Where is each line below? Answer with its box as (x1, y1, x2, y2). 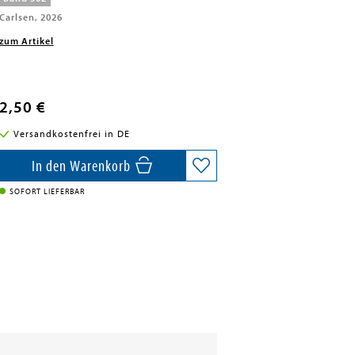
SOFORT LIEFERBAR (9, 187, 85, 197)
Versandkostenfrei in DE (13, 128, 131, 139)
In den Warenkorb (32, 157, 135, 175)
